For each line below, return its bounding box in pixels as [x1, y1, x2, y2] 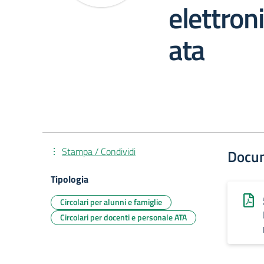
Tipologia [51, 172, 88, 186]
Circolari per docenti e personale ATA [60, 211, 187, 223]
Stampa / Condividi [62, 144, 136, 159]
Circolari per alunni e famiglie [60, 196, 162, 208]
